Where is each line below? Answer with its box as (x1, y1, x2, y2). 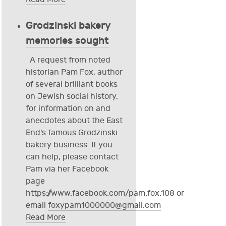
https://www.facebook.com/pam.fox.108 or (25, 189, 184, 199)
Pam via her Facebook (25, 164, 108, 175)
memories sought (25, 35, 109, 47)
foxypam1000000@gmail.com (47, 201, 161, 211)
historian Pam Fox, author (25, 68, 123, 78)
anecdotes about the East (25, 116, 123, 126)
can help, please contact (25, 152, 119, 162)
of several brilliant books (25, 80, 118, 90)
